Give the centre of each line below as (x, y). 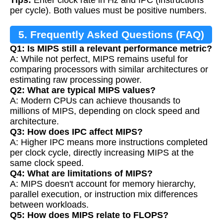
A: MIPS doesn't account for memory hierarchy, (103, 184)
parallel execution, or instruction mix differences (104, 194)
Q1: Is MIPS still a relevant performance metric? (111, 49)
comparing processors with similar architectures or (109, 70)
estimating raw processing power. (76, 80)
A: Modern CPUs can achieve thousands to (95, 101)
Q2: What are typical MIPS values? (83, 90)
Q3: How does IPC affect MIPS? (76, 132)
